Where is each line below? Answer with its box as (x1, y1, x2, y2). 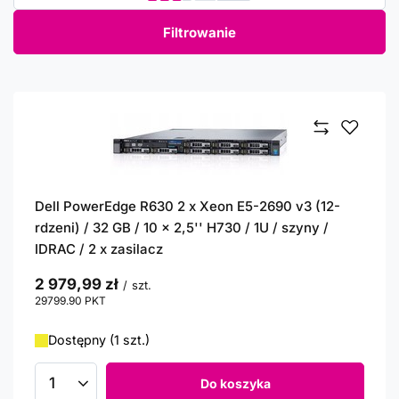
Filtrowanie (163, 23, 236, 41)
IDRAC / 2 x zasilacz (35, 240, 163, 257)
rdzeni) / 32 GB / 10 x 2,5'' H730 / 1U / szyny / (35, 219, 329, 236)
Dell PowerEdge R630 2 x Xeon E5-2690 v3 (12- (35, 198, 340, 215)
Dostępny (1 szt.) (48, 332, 150, 347)
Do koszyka (199, 375, 271, 391)
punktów (106, 294, 150, 307)
